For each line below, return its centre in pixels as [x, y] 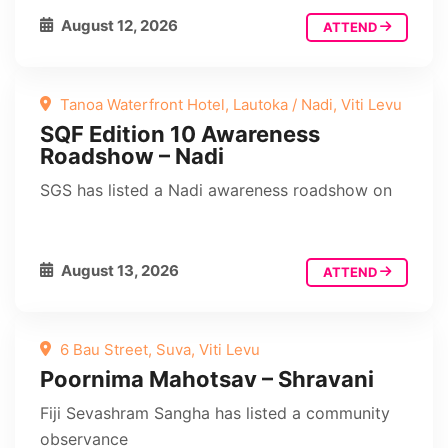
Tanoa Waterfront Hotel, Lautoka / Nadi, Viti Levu [229, 104]
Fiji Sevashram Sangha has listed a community [215, 412]
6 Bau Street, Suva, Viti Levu [158, 349]
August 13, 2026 [118, 270]
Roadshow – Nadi [132, 155]
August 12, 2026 [118, 25]
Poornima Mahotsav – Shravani [207, 378]
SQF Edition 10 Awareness [180, 133]
